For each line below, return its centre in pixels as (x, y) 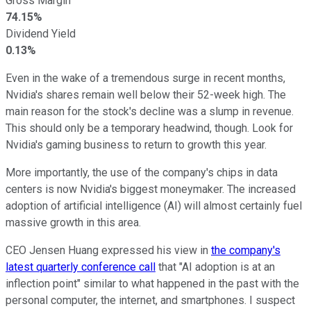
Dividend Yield (41, 33)
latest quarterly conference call (81, 267)
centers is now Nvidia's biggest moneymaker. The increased (151, 189)
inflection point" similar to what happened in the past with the (152, 283)
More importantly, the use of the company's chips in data (142, 172)
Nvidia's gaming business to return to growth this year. (136, 144)
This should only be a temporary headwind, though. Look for (149, 128)
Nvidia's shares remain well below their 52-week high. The (146, 94)
